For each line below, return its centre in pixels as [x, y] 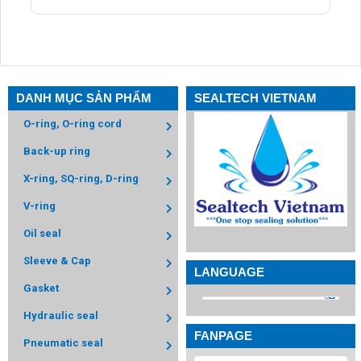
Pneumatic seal [63, 343]
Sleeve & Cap [57, 261]
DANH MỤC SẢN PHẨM [84, 98]
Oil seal [42, 233]
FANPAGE [223, 336]
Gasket [41, 288]
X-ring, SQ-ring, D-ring [81, 178]
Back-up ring [57, 151]
